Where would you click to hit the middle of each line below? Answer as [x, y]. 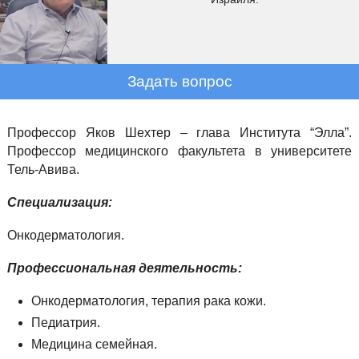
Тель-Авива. [43, 169]
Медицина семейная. [94, 344]
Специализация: [59, 202]
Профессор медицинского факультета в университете [179, 151]
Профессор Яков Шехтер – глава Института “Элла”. [179, 133]
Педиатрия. [65, 323]
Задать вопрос [179, 81]
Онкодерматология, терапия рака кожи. [148, 301]
